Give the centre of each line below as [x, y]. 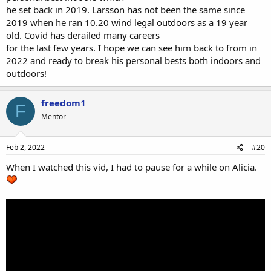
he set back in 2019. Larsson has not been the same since [126, 9]
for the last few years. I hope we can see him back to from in [132, 47]
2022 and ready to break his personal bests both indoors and [133, 60]
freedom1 [64, 103]
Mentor [54, 116]
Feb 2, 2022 [25, 147]
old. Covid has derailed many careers [83, 35]
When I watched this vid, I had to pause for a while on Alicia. [132, 167]
